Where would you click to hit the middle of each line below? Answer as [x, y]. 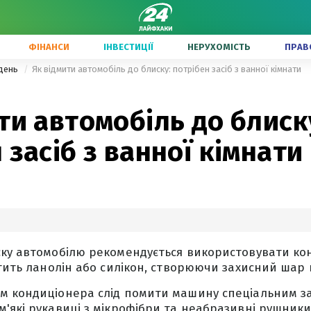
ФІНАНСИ [49, 47]
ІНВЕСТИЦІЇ [128, 47]
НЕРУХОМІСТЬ [219, 47]
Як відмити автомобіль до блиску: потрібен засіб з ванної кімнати [167, 69]
